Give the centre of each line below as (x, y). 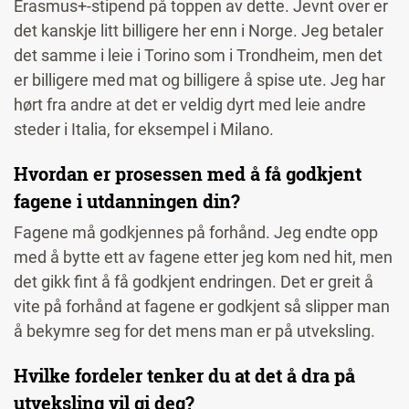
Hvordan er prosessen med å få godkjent (188, 174)
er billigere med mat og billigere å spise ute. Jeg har (199, 80)
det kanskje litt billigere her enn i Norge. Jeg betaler (199, 31)
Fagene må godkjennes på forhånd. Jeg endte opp (196, 233)
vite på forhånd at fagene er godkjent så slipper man (202, 307)
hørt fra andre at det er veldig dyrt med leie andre (190, 105)
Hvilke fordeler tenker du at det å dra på (184, 376)
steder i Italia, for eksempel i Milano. (147, 130)
